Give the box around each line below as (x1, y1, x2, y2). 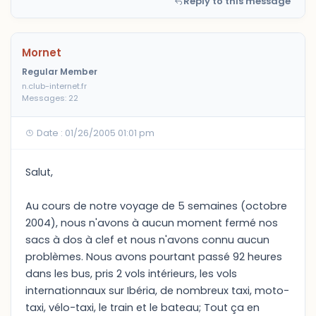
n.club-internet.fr (22, 80, 87, 92)
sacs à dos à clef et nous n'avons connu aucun (25, 233, 269, 247)
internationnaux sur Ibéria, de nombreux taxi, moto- (25, 284, 289, 298)
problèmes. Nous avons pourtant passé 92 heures (25, 250, 282, 264)
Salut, (25, 165, 53, 179)
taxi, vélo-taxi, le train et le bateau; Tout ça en (25, 300, 260, 315)
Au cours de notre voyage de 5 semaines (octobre (25, 199, 287, 213)
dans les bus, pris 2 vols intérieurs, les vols (25, 267, 237, 281)
